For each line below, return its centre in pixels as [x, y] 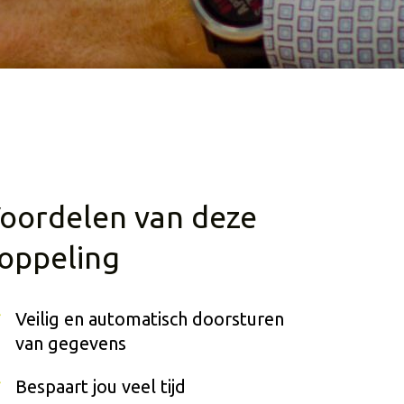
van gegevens [71, 343]
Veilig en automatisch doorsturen [150, 319]
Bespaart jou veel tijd [101, 386]
